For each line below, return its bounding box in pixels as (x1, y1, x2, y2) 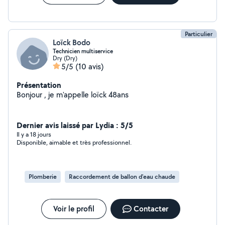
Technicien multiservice (53, 47, 113, 55)
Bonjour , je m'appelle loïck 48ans (17, 89, 129, 100)
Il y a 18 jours (17, 130, 51, 139)
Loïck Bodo (53, 37, 90, 48)
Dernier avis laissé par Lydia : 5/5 (17, 120, 133, 131)
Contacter (133, 203, 168, 214)
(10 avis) (75, 61, 104, 72)
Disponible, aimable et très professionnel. (17, 138, 132, 147)
